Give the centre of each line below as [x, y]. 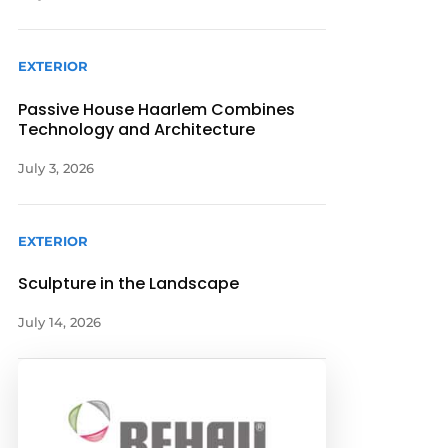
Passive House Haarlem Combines [157, 109]
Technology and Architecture [137, 129]
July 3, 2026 [56, 167]
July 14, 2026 [60, 321]
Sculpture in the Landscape [129, 283]
